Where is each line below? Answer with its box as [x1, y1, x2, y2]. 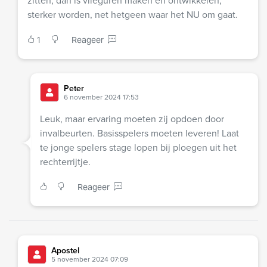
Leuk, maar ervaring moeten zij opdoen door [39, 112, 224, 126]
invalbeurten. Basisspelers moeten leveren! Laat [39, 126, 239, 140]
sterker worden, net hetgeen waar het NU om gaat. [27, 8, 238, 21]
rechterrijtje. [39, 155, 91, 169]
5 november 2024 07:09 [51, 254, 128, 265]
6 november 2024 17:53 [63, 92, 139, 103]
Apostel [51, 244, 79, 257]
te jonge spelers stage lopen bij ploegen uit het [39, 141, 237, 154]
